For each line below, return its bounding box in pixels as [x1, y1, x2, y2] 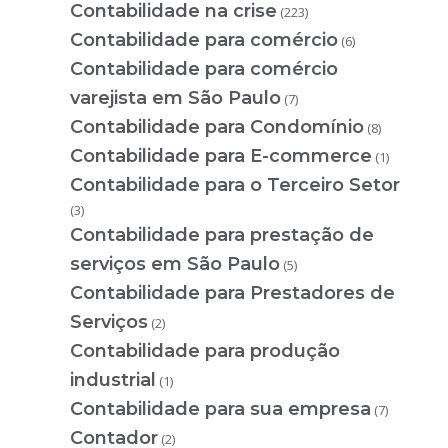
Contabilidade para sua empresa [70, 398, 371, 421]
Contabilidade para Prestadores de [70, 282, 395, 305]
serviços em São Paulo [70, 253, 280, 276]
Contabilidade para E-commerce [70, 145, 372, 168]
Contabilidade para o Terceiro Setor [70, 174, 400, 197]
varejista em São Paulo [70, 87, 281, 110]
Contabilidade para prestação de [70, 224, 374, 247]
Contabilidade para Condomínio [70, 116, 364, 139]
